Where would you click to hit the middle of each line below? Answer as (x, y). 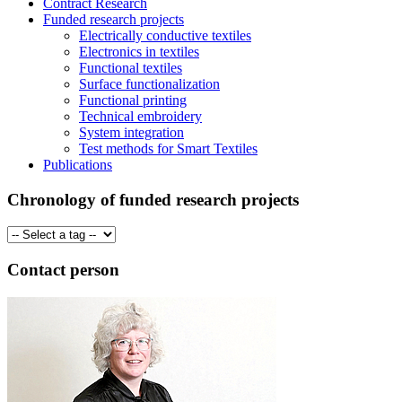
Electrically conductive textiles (165, 35)
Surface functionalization (149, 84)
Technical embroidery (140, 116)
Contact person (63, 270)
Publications (78, 165)
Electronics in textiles (139, 52)
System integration (131, 132)
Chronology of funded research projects (153, 199)
